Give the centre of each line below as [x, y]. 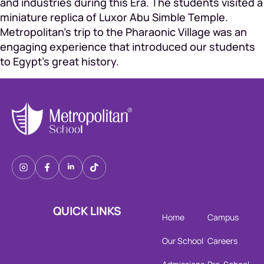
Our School [183, 240]
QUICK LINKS [87, 211]
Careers [222, 240]
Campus [223, 217]
